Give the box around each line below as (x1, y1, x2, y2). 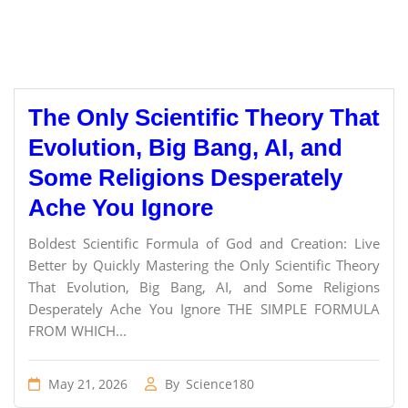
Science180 (186, 375, 254, 393)
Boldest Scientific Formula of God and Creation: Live (28, 234, 380, 252)
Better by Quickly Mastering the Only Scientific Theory (28, 256, 380, 274)
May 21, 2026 (45, 375, 127, 393)
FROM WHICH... (28, 321, 127, 340)
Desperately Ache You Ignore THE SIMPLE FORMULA (28, 300, 380, 318)
